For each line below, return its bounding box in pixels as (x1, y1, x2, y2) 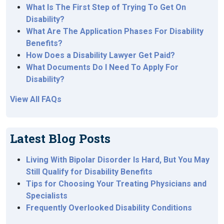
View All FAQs (10, 94, 61, 104)
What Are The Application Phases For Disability (26, 26, 203, 36)
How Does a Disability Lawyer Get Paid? (26, 50, 175, 60)
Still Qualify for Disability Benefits (26, 166, 152, 176)
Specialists (26, 190, 67, 200)
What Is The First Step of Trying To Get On (26, 2, 186, 12)
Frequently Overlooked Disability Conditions (26, 202, 192, 212)
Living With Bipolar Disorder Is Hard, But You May (26, 154, 209, 164)
